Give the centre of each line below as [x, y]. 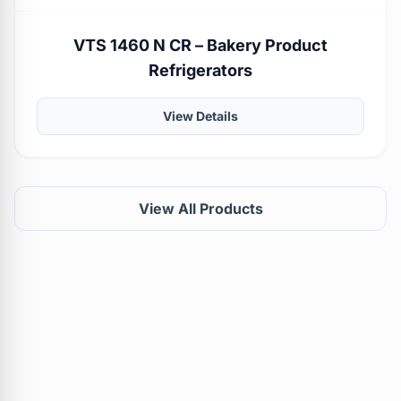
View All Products [200, 209]
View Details [200, 116]
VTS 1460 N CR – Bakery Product [200, 46]
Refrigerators [200, 71]
